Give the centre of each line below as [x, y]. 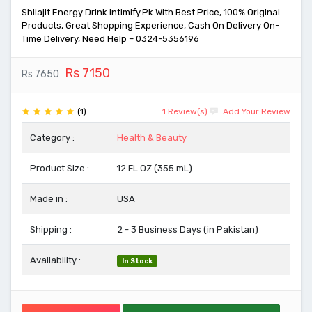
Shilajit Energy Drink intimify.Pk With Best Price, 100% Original [151, 12]
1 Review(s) [185, 111]
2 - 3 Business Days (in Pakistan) [188, 229]
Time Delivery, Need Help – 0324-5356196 [110, 39]
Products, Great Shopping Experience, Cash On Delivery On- [150, 25]
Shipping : [51, 229]
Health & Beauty [152, 138]
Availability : [55, 260]
